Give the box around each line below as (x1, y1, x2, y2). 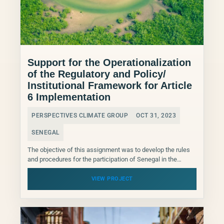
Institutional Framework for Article (27, 80, 192, 91)
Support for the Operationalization (27, 57, 191, 68)
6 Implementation (27, 91, 110, 103)
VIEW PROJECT (91, 175, 133, 182)
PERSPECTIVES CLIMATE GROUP (31, 112, 128, 119)
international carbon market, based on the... (27, 165, 149, 173)
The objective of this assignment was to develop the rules (27, 146, 190, 154)
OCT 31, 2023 (136, 112, 176, 119)
